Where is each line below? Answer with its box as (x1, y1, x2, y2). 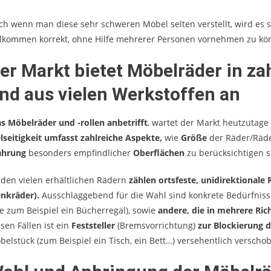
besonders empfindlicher (26, 147, 133, 159)
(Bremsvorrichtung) (117, 220, 198, 232)
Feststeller (71, 220, 117, 232)
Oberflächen (133, 147, 184, 159)
